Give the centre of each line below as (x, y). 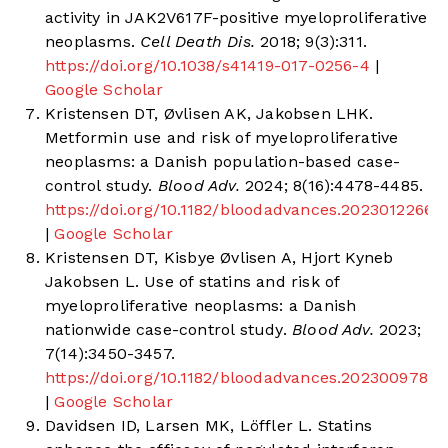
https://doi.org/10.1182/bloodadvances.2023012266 (239, 210)
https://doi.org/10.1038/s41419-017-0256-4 (207, 66)
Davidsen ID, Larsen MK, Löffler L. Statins (209, 426)
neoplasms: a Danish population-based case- (223, 162)
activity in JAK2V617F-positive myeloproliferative (236, 18)
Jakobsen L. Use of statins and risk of (192, 282)
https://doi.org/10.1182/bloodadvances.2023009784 (242, 378)
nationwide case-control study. (166, 330)
